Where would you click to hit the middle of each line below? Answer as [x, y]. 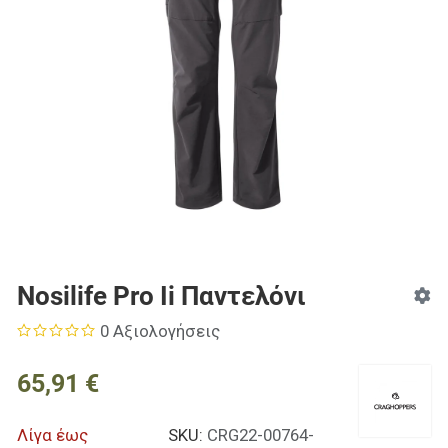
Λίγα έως [52, 435]
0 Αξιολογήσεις [160, 331]
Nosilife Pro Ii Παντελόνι [161, 296]
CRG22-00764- [260, 435]
